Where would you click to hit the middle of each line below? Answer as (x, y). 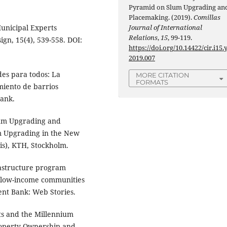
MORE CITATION (163, 75)
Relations (143, 38)
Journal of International (166, 28)
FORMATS (152, 82)
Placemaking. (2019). (161, 17)
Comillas (207, 17)
